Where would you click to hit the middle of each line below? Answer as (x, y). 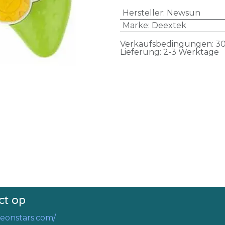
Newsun (183, 13)
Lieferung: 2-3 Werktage (170, 52)
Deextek (169, 25)
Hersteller (143, 13)
